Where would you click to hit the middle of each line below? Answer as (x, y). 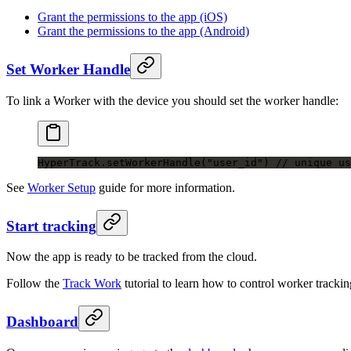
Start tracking (51, 226)
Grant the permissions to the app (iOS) (132, 17)
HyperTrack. (72, 162)
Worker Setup (62, 187)
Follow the (34, 284)
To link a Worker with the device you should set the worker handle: (172, 100)
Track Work (92, 284)
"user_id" (235, 162)
